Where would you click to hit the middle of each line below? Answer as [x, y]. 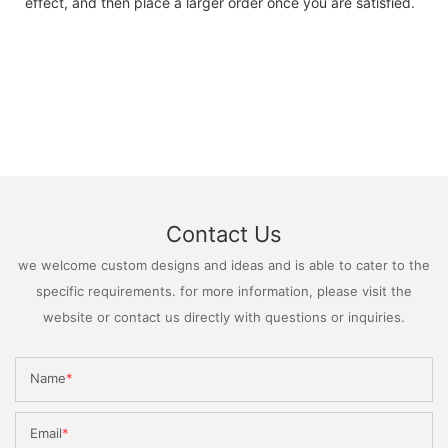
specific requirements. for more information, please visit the [224, 290]
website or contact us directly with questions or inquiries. [224, 316]
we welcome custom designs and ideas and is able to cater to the [224, 264]
